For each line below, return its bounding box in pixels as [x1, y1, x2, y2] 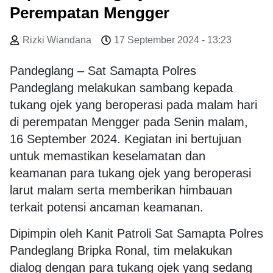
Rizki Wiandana [23, 35, 91, 46]
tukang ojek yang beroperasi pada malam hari [10, 98, 257, 112]
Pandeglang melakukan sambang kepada [10, 81, 233, 95]
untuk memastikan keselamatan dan [10, 149, 205, 163]
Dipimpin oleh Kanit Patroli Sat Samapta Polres [10, 226, 263, 240]
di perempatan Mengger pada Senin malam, [10, 115, 248, 129]
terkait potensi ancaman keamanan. [10, 200, 204, 214]
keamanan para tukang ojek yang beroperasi [10, 166, 251, 180]
